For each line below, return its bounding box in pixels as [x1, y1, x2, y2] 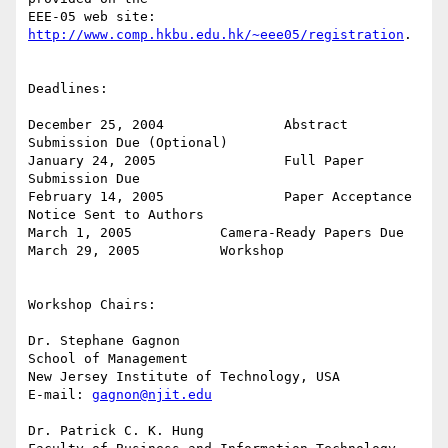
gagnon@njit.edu [92, 387, 212, 403]
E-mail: [28, 387, 92, 403]
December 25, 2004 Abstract [28, 117, 164, 133]
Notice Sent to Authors [28, 207, 204, 223]
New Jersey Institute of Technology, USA [28, 369, 340, 385]
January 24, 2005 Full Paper [28, 153, 156, 169]
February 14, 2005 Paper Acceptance [28, 189, 164, 205]
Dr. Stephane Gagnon [28, 333, 180, 349]
